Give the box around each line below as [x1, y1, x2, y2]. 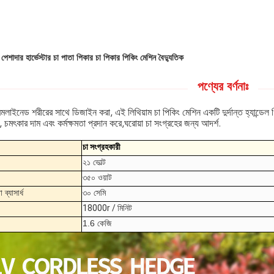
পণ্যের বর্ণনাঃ [197, 81, 248, 94]
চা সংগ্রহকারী [83, 142, 120, 152]
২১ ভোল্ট [83, 157, 106, 167]
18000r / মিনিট [83, 203, 132, 213]
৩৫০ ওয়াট [83, 172, 112, 182]
